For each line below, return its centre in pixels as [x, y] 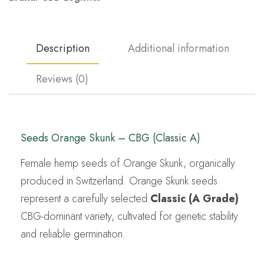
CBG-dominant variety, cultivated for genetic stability [129, 216]
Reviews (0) [62, 79]
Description [63, 48]
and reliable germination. [73, 234]
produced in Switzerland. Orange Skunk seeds [119, 181]
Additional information [179, 48]
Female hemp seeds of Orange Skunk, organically [128, 163]
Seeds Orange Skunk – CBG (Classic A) [110, 138]
